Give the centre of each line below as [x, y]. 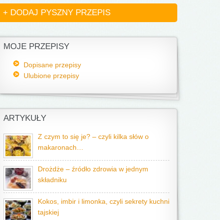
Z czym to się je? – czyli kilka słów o [93, 137]
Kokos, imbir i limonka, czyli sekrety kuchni [104, 202]
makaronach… [61, 148]
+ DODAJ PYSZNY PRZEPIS [57, 13]
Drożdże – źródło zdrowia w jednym [93, 169]
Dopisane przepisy [52, 65]
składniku [52, 180]
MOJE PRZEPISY [36, 46]
